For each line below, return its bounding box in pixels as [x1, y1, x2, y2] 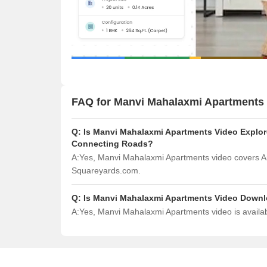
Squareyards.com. [72, 166, 141, 175]
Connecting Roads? [72, 139, 153, 148]
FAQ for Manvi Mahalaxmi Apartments [72, 95, 264, 108]
